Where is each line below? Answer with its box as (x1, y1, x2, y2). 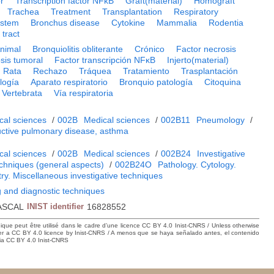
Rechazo (33, 65, 68, 76)
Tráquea (79, 65, 112, 76)
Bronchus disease (31, 17, 100, 28)
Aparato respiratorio (31, 76, 108, 87)
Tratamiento (123, 65, 170, 76)
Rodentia (209, 17, 244, 28)
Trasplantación (181, 65, 239, 76)
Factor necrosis (176, 43, 237, 54)
